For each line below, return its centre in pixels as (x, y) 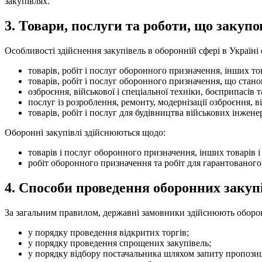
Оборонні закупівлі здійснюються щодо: (85, 132)
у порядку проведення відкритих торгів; (108, 232)
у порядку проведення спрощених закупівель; (120, 243)
